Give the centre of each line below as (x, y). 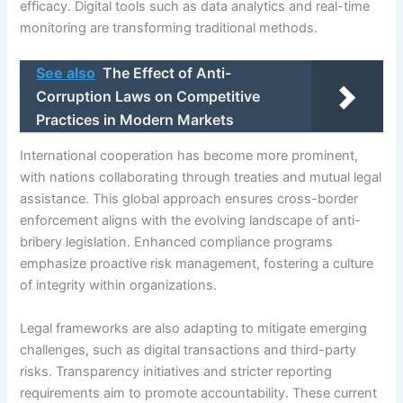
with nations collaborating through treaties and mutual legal (201, 178)
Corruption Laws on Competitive (148, 96)
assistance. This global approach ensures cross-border (189, 199)
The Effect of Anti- (167, 72)
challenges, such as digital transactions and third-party (188, 349)
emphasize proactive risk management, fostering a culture (197, 264)
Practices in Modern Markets (135, 119)
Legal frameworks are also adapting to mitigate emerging (194, 328)
